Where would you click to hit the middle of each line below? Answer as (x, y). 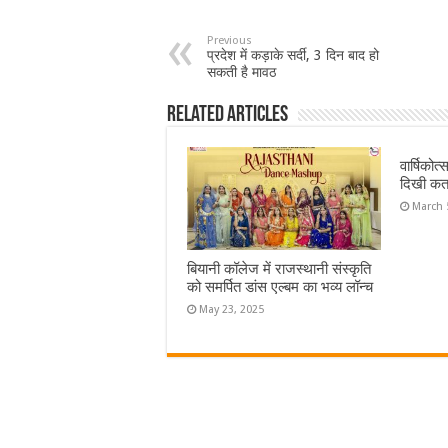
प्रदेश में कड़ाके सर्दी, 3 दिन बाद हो (293, 54)
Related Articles (227, 115)
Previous (229, 40)
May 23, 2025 (231, 309)
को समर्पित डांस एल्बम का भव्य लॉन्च (280, 286)
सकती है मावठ (241, 71)
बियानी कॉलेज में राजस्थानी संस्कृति (279, 268)
